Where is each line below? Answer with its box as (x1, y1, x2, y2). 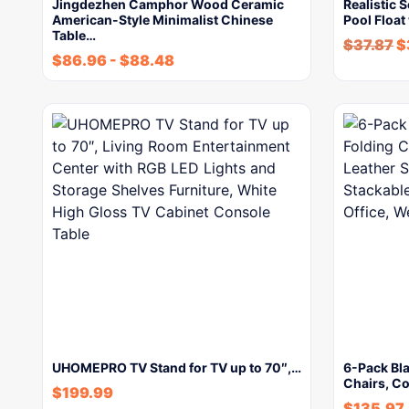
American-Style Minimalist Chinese (52, 12, 273, 27)
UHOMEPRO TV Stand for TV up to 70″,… (52, 360, 301, 375)
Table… (52, 27, 96, 43)
